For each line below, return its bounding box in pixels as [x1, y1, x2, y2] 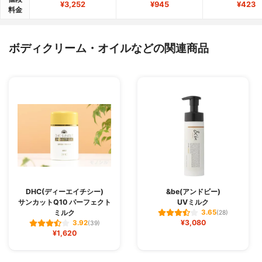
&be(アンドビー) [166, 187, 220, 196]
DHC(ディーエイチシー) [25, 187, 104, 196]
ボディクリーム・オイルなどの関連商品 [9, 40, 209, 55]
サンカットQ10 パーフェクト [18, 197, 111, 206]
